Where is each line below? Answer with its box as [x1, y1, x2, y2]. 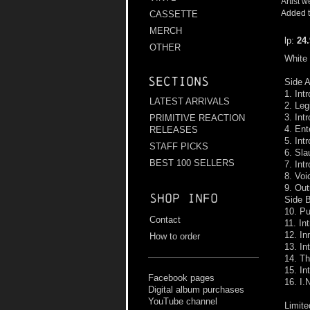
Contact [149, 215, 181, 226]
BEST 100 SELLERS [149, 158, 235, 169]
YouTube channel [148, 296, 217, 307]
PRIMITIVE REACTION [149, 113, 245, 124]
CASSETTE [149, 9, 198, 20]
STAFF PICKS [149, 141, 208, 152]
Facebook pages [148, 273, 215, 284]
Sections [148, 74, 209, 89]
